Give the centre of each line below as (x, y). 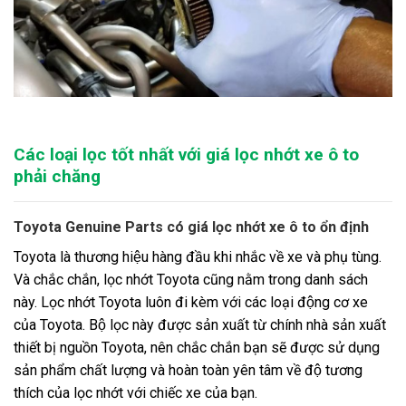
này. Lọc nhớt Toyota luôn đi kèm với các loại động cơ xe (191, 303)
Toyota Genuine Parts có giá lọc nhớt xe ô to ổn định (191, 227)
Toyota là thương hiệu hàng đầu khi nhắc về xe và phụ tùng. (198, 257)
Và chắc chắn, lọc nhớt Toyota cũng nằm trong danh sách (191, 280)
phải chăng (57, 177)
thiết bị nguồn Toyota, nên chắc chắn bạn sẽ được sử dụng (197, 348)
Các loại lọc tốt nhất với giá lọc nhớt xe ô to (186, 155)
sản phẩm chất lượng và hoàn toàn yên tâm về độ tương (188, 371)
